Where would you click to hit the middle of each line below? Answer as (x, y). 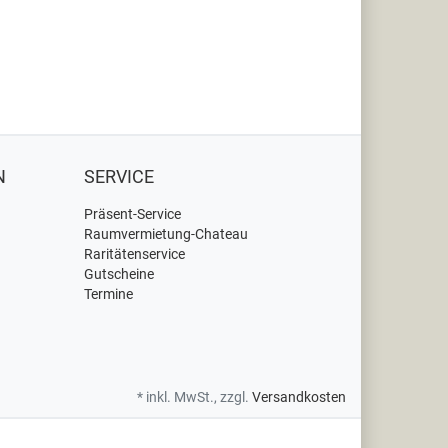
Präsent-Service (132, 214)
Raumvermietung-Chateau (165, 234)
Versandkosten (299, 397)
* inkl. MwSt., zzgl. (194, 397)
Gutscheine (118, 274)
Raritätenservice (134, 254)
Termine (108, 294)
